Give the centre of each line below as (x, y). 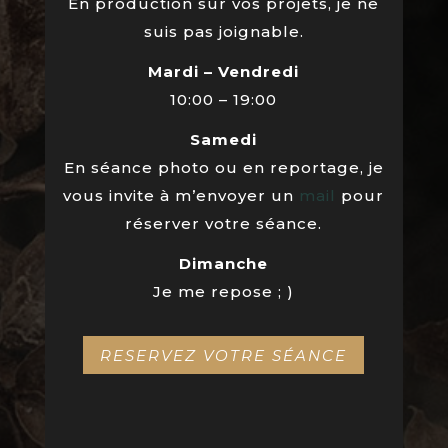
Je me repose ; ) (224, 292)
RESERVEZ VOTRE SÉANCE (224, 355)
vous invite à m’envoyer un (181, 196)
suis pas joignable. (223, 32)
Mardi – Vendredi (224, 72)
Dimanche (224, 264)
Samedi (224, 140)
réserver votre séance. (224, 224)
